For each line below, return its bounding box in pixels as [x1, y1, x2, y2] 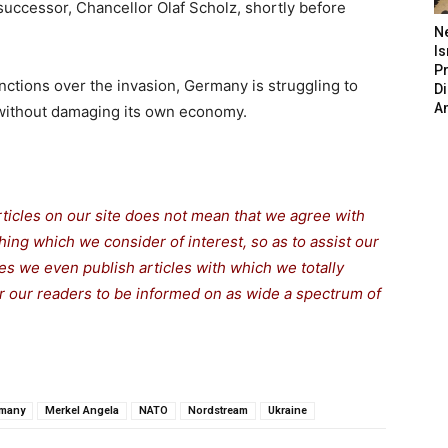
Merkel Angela [45, 404, 119, 418]
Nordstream [188, 404, 248, 418]
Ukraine [268, 404, 307, 418]
